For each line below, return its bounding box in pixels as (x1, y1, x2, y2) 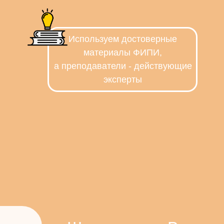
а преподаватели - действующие (53, 61, 192, 71)
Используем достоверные (68, 34, 177, 44)
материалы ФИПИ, (83, 47, 162, 57)
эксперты (103, 74, 142, 84)
